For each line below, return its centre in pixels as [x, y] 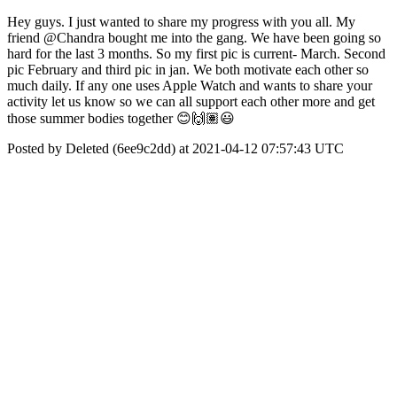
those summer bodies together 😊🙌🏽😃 [121, 118]
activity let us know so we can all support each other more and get [191, 101]
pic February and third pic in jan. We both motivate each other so [188, 70]
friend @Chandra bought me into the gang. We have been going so [194, 38]
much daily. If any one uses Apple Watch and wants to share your [190, 86]
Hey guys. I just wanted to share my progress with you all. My [181, 22]
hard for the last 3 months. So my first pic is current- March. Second [196, 54]
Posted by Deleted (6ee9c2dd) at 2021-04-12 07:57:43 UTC [175, 148]
